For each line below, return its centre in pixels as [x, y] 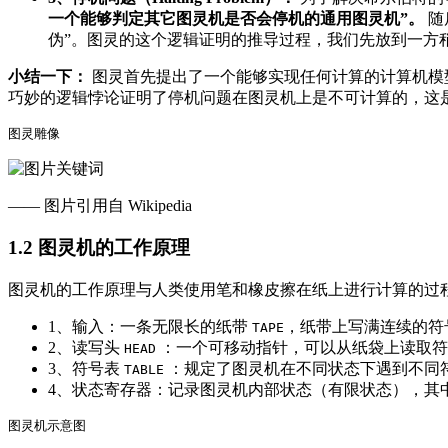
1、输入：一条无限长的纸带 [150, 326]
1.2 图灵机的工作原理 [99, 248]
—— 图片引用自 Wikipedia [100, 205]
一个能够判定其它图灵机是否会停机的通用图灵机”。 [236, 18]
